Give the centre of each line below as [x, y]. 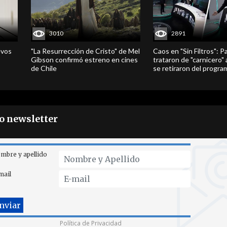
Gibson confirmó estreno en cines [84, 59]
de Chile [44, 68]
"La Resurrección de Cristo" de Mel [85, 51]
